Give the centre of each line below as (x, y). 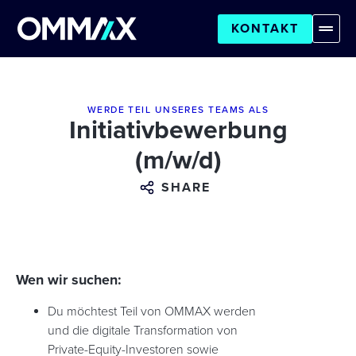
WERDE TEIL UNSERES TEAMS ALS (178, 110)
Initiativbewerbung (178, 131)
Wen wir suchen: (69, 280)
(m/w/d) (178, 161)
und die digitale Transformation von (143, 331)
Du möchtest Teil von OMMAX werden (152, 311)
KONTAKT (265, 28)
